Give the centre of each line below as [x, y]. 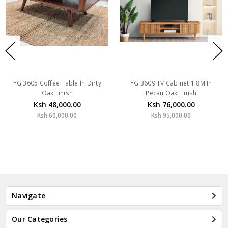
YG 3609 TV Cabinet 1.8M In [171, 83]
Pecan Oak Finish [171, 93]
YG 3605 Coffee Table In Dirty [57, 83]
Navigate [29, 195]
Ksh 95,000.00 [171, 115]
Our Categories [40, 219]
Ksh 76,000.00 [171, 104]
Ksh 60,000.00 [57, 115]
